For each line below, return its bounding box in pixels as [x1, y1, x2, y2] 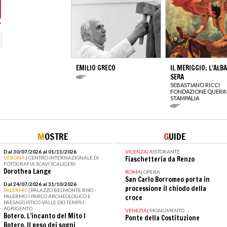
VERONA [3, 154, 26, 161]
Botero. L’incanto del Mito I [3, 211, 86, 220]
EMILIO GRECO [76, 63, 116, 72]
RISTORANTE [149, 148, 180, 155]
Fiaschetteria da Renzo [125, 154, 195, 164]
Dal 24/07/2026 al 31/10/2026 [3, 180, 77, 187]
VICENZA [125, 148, 147, 155]
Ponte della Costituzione [125, 213, 200, 222]
